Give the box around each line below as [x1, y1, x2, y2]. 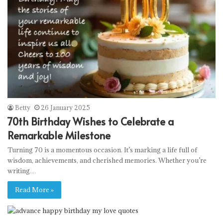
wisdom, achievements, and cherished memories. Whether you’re [7, 156, 207, 165]
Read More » [15, 185, 54, 195]
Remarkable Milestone [7, 128, 111, 143]
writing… [7, 166, 36, 176]
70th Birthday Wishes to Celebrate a [7, 114, 174, 129]
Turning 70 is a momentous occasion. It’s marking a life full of [7, 145, 197, 155]
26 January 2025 [41, 104, 90, 112]
